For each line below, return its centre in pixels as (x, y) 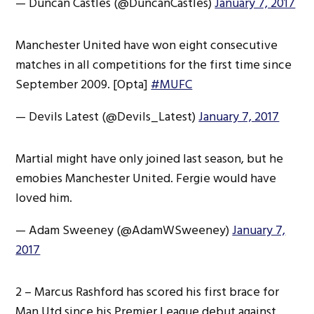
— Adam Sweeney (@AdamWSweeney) (124, 230)
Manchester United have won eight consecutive (147, 45)
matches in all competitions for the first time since (154, 64)
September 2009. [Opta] (83, 84)
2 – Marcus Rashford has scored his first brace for (148, 292)
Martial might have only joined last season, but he (150, 158)
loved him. (44, 198)
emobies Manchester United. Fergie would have (146, 178)
